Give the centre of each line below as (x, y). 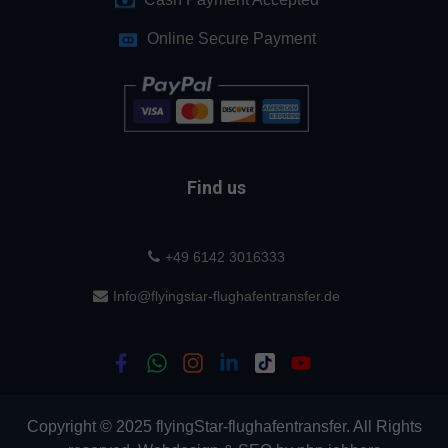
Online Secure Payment (231, 38)
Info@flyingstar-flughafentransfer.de (226, 296)
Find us (216, 188)
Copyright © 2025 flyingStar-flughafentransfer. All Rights (224, 427)
